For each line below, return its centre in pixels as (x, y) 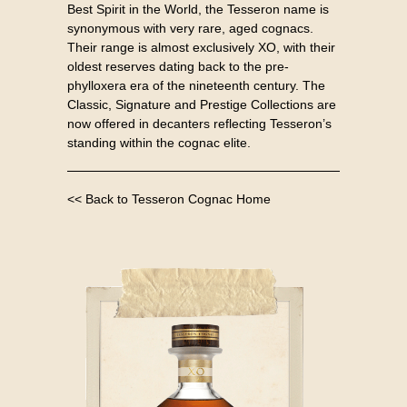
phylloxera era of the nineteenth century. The (196, 85)
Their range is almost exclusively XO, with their (201, 47)
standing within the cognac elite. (159, 143)
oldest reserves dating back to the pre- (178, 66)
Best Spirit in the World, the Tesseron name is (198, 9)
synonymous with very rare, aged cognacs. (190, 28)
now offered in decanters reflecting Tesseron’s (199, 124)
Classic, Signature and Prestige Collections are (202, 104)
